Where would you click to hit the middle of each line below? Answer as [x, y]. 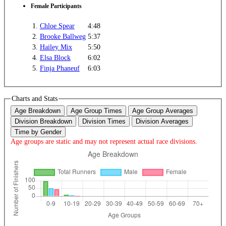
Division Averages [162, 122]
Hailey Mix [56, 47]
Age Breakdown [37, 111]
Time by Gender [38, 132]
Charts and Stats [34, 99]
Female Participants [56, 6]
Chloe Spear [57, 26]
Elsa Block [55, 58]
